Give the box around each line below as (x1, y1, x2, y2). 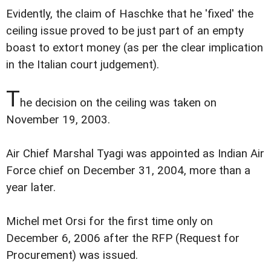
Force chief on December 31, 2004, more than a (6, 163, 250, 177)
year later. (6, 180, 56, 194)
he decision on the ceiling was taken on (20, 96, 217, 109)
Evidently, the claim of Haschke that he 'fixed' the (6, 7, 253, 21)
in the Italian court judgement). (6, 57, 159, 71)
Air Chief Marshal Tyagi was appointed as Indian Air (6, 146, 264, 160)
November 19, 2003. (6, 113, 110, 126)
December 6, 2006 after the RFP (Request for (6, 231, 240, 245)
